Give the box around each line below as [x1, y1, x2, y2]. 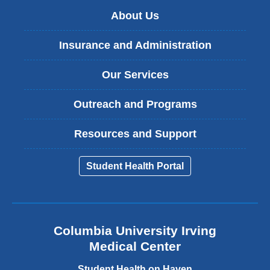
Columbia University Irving [54, 224, 216, 238]
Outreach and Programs [73, 98, 197, 110]
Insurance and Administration [58, 39, 212, 51]
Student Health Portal [86, 161, 184, 172]
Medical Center [89, 239, 181, 254]
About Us [111, 9, 159, 22]
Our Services [101, 68, 169, 81]
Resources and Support [74, 127, 196, 140]
